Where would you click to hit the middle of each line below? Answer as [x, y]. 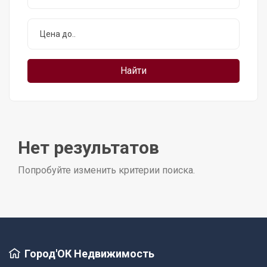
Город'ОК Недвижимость [89, 254]
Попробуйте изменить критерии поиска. [106, 170]
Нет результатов [89, 148]
